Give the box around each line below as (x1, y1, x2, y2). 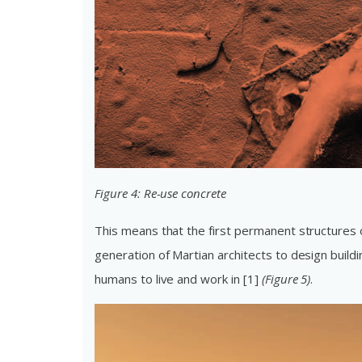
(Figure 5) (261, 271, 311, 287)
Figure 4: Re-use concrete (95, 185, 226, 201)
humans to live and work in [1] (95, 271, 259, 287)
